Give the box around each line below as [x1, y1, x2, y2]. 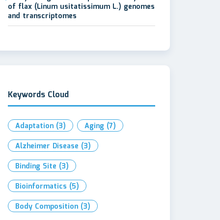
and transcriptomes [8, 11, 77, 22]
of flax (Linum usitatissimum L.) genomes [8, 1, 155, 12]
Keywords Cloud [8, 89, 69, 101]
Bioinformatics [15, 181, 67, 192]
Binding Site [15, 161, 56, 172]
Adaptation [15, 121, 54, 132]
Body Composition [15, 201, 78, 212]
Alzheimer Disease [15, 141, 79, 152]
